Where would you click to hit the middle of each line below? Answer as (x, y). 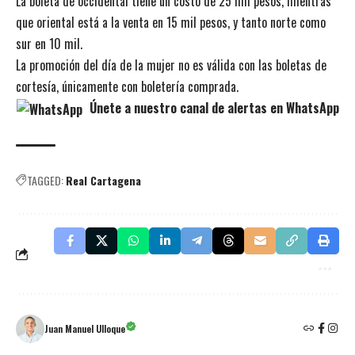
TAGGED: (45, 180)
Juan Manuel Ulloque (85, 328)
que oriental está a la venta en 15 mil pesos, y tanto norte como (171, 22)
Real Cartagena (103, 180)
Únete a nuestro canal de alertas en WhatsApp (212, 107)
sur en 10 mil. (49, 43)
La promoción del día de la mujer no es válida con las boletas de (171, 65)
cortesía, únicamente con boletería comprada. (127, 86)
